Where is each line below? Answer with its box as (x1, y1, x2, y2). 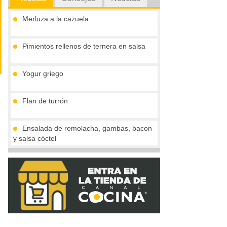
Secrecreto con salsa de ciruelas (22, 152, 127, 160)
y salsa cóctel (13, 134, 56, 143)
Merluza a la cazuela (22, 15, 89, 23)
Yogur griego (22, 69, 63, 78)
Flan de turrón (22, 97, 68, 105)
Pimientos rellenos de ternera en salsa (22, 42, 145, 51)
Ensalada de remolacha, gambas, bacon (22, 124, 152, 133)
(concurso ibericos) (13, 162, 74, 170)
